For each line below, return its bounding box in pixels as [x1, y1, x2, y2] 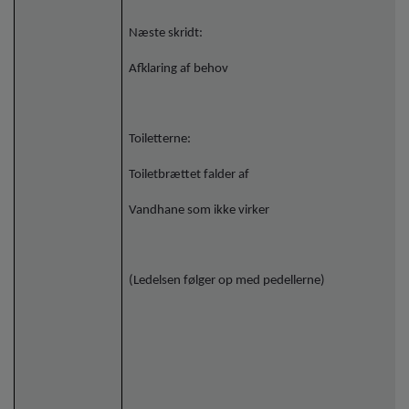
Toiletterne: [129, 131, 192, 146]
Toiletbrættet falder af [129, 167, 253, 182]
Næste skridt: [129, 26, 204, 41]
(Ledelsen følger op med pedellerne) [129, 273, 326, 288]
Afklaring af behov [129, 62, 229, 77]
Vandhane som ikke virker [129, 204, 270, 218]
